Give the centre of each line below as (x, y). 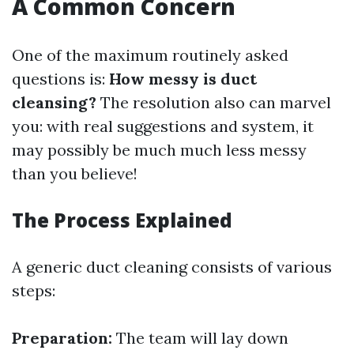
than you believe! (75, 173)
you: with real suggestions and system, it (163, 126)
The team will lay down (200, 338)
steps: (34, 290)
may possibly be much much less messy (159, 150)
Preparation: (62, 338)
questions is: (60, 79)
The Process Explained (122, 220)
